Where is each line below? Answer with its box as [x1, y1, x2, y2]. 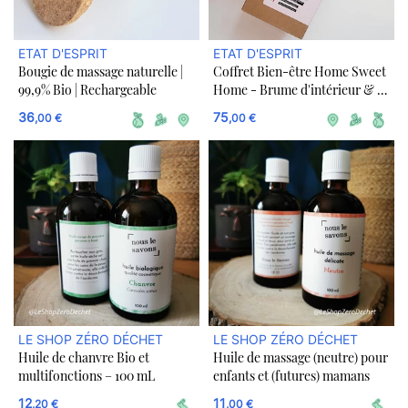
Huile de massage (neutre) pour [213, 349, 388, 366]
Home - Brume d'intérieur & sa [213, 81, 389, 98]
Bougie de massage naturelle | [18, 63, 183, 80]
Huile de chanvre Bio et [18, 349, 149, 366]
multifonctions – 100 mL [18, 367, 155, 384]
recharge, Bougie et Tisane [213, 99, 362, 117]
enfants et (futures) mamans [213, 367, 370, 384]
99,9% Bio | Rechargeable [18, 81, 157, 98]
